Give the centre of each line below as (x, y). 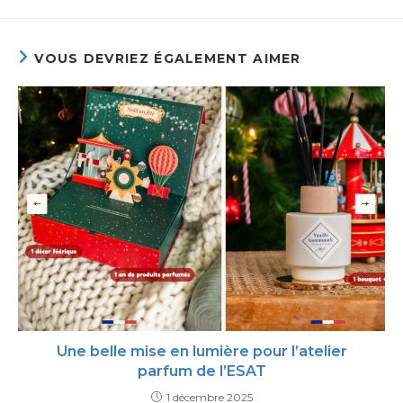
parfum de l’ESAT (201, 372)
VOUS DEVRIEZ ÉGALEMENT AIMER (168, 59)
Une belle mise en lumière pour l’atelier (201, 352)
